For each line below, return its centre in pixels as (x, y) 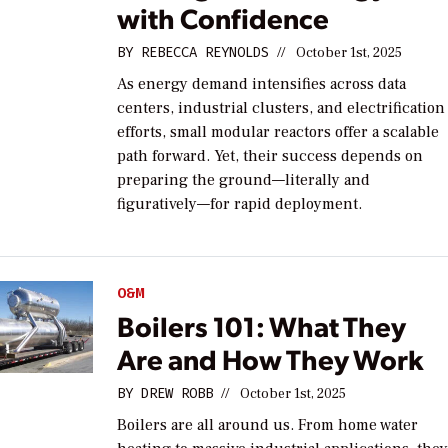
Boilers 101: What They (262, 325)
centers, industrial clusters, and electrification (281, 108)
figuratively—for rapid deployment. (240, 204)
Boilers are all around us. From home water (268, 424)
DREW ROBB (177, 393)
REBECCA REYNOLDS (205, 53)
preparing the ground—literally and (244, 180)
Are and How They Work (271, 358)
